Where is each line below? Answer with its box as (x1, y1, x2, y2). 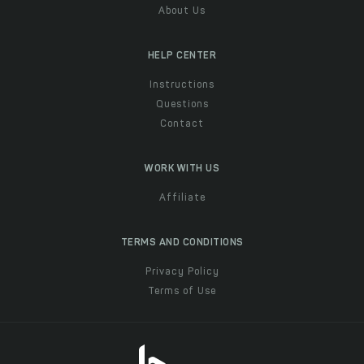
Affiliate (158, 193, 206, 203)
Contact (160, 119, 204, 129)
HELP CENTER (147, 50, 217, 61)
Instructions (149, 80, 214, 90)
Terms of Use (148, 286, 216, 297)
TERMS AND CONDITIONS (120, 237, 244, 248)
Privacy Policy (145, 266, 219, 277)
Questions (155, 99, 209, 110)
